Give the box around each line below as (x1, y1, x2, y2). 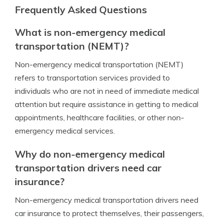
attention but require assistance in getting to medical (15, 99, 198, 109)
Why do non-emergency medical (15, 148, 165, 160)
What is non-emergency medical (15, 26, 165, 38)
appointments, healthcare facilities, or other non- (15, 112, 184, 122)
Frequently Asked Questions (15, 3, 147, 16)
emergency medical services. (15, 126, 115, 136)
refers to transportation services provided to (15, 73, 170, 82)
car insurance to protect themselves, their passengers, (15, 208, 204, 218)
